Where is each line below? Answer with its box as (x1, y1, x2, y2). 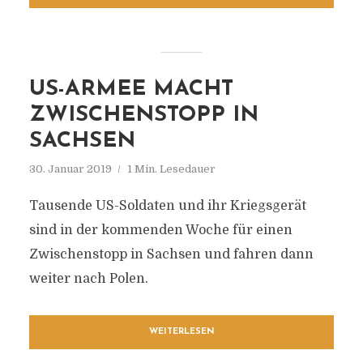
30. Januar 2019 (28, 163, 112, 175)
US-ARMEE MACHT (28, 79, 233, 100)
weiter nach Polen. (28, 271, 148, 286)
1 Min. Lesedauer (126, 163, 216, 175)
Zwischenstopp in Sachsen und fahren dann (28, 247, 314, 262)
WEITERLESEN (148, 327, 215, 336)
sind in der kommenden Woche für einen (28, 223, 293, 237)
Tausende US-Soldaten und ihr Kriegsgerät (28, 199, 306, 213)
